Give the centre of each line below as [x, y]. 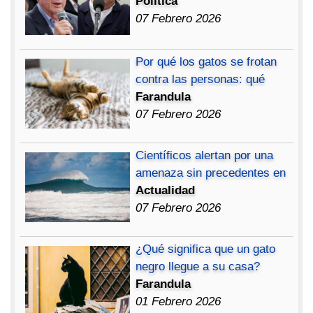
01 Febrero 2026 [179, 302]
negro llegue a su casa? [198, 267]
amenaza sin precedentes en [211, 173]
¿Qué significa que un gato [206, 249]
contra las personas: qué [201, 80]
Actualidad [166, 191]
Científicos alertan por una [205, 156]
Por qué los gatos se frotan [206, 62]
